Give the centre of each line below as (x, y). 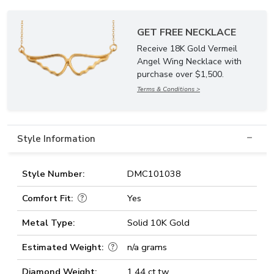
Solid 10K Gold (158, 223)
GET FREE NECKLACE (187, 32)
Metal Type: (48, 223)
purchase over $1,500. (180, 74)
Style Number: (53, 174)
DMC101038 (154, 174)
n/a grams (147, 247)
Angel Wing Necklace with (189, 61)
